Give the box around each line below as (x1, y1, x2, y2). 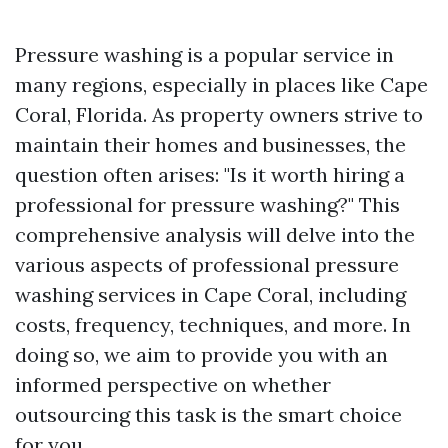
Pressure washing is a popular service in (15, 42, 394, 67)
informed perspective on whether (15, 372, 331, 397)
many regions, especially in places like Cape (15, 72, 428, 97)
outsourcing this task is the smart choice (15, 402, 402, 427)
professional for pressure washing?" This (15, 192, 400, 217)
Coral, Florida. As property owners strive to (15, 102, 423, 127)
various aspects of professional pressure (15, 252, 399, 277)
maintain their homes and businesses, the (15, 132, 406, 157)
